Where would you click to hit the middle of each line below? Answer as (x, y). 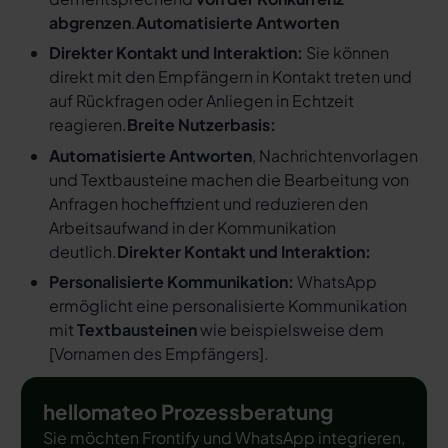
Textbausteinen (136, 329)
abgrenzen (89, 22)
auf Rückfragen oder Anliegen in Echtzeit (201, 101)
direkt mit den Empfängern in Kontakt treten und (230, 77)
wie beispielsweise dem (290, 329)
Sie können (345, 53)
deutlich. (82, 251)
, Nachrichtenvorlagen (334, 155)
